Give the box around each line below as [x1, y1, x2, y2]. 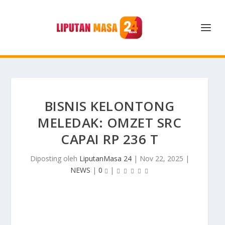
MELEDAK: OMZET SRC [38, 114, 181, 132]
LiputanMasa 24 [79, 154, 132, 163]
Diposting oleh [30, 154, 79, 163]
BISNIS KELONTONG [44, 97, 175, 115]
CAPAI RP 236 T [61, 130, 158, 148]
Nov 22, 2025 [139, 154, 183, 163]
